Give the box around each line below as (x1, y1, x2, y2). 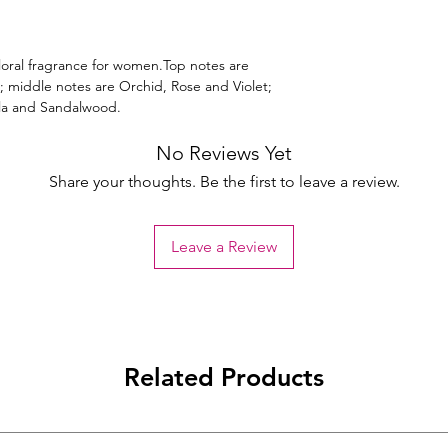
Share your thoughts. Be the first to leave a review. (48, 172, 400, 192)
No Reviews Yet (156, 141, 292, 166)
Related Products (124, 362, 324, 393)
